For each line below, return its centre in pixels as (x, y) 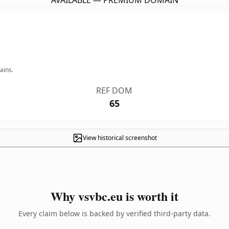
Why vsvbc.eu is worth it (114, 196)
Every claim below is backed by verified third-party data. (114, 213)
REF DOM (114, 90)
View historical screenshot (120, 138)
